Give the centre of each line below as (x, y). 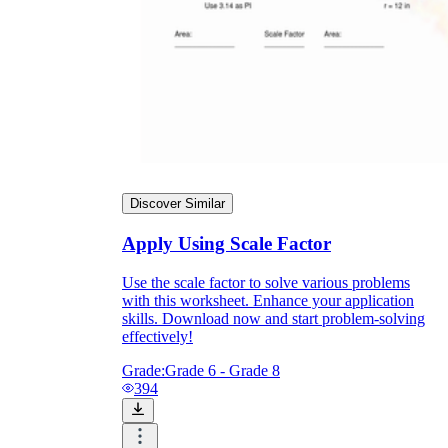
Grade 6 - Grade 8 (222, 370)
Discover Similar (177, 204)
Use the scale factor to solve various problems (266, 282)
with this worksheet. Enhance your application (268, 300)
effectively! (157, 336)
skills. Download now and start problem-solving (273, 318)
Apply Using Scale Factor (226, 244)
